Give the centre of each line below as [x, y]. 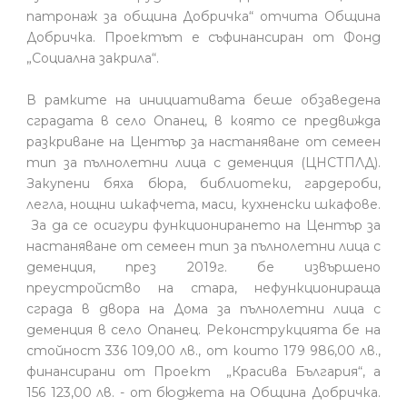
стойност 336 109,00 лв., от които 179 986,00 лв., [203, 350]
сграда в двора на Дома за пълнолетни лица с [203, 308]
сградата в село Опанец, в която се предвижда [203, 120]
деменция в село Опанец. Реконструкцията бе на [203, 329]
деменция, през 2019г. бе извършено [203, 267]
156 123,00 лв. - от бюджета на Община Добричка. [203, 392]
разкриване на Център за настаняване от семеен [203, 141]
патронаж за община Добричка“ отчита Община [203, 16]
